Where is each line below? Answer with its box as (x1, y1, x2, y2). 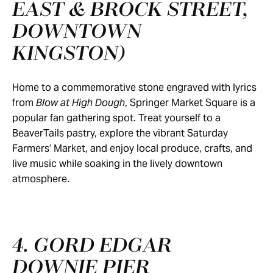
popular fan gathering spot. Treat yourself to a (12, 112, 221, 124)
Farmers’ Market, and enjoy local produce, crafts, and (12, 142, 252, 155)
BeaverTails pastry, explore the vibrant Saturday (12, 127, 228, 140)
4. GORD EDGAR (12, 235, 172, 257)
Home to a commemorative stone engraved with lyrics (12, 81, 257, 94)
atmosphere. (12, 172, 72, 185)
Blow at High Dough (36, 96, 125, 109)
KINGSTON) (12, 43, 131, 65)
